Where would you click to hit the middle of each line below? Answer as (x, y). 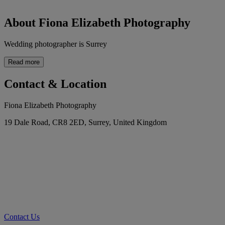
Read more (24, 62)
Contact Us (22, 217)
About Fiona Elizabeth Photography (97, 23)
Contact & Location (55, 84)
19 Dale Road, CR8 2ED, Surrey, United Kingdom (85, 123)
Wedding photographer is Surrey (55, 44)
